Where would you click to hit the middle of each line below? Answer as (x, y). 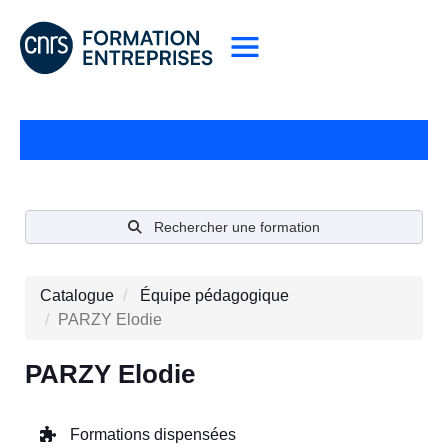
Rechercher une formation (237, 227)
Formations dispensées (151, 435)
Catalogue (77, 296)
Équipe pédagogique (214, 296)
